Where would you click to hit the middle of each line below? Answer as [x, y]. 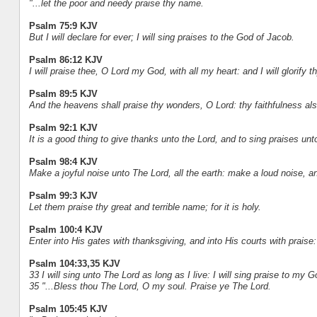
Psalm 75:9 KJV [63, 26]
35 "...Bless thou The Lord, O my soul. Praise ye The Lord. [150, 287]
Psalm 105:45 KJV [68, 309]
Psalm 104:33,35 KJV [74, 264]
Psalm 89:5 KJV [63, 94]
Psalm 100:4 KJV [65, 230]
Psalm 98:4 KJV [63, 162]
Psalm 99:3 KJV [63, 196]
